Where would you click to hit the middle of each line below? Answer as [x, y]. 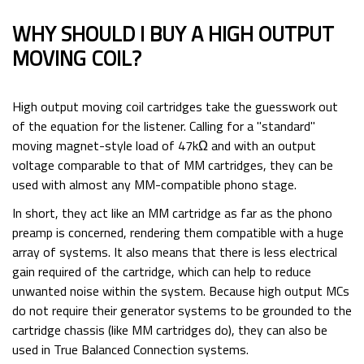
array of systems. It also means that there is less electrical [175, 251]
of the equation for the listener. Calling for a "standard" [164, 126]
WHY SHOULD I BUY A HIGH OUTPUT [173, 33]
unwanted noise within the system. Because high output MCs [181, 290]
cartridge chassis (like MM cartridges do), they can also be [170, 329]
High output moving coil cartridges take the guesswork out [175, 106]
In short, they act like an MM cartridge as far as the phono [172, 212]
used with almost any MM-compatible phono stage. [154, 184]
